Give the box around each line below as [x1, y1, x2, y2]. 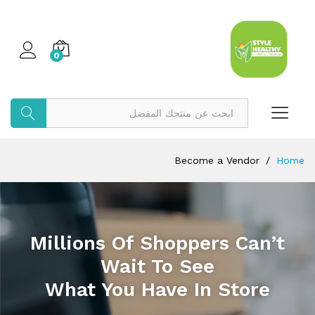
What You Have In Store [45, 278, 270, 301]
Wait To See [101, 255, 214, 278]
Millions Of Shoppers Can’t [30, 231, 285, 255]
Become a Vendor [174, 155, 259, 166]
